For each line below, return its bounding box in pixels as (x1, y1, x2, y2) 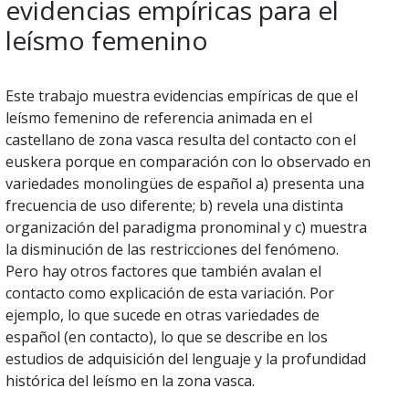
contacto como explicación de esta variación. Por (5, 283, 334, 304)
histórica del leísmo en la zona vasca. (5, 371, 255, 392)
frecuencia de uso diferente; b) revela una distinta (5, 195, 343, 216)
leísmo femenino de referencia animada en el (5, 108, 312, 129)
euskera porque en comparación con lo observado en (5, 152, 371, 173)
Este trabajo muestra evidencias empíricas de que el (5, 86, 358, 107)
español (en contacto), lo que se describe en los (5, 327, 328, 348)
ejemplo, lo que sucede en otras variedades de (5, 305, 320, 326)
